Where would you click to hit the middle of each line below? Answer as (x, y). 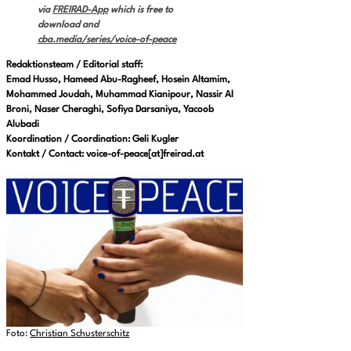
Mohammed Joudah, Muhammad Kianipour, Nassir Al (120, 94)
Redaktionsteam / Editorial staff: (74, 65)
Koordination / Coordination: (68, 139)
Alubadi (23, 124)
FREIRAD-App (80, 10)
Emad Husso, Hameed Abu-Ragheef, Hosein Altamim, (118, 80)
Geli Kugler (154, 139)
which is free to (141, 10)
